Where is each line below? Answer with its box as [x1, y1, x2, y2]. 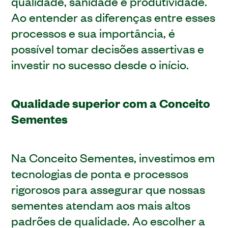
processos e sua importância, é [11, 24, 176, 40]
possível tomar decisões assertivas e [11, 40, 205, 56]
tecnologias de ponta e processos [11, 165, 189, 181]
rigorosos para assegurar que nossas [11, 181, 206, 196]
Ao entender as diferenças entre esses [11, 9, 216, 24]
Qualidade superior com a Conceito [11, 95, 211, 111]
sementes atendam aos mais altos [11, 196, 191, 212]
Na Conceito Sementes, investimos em [11, 149, 215, 165]
